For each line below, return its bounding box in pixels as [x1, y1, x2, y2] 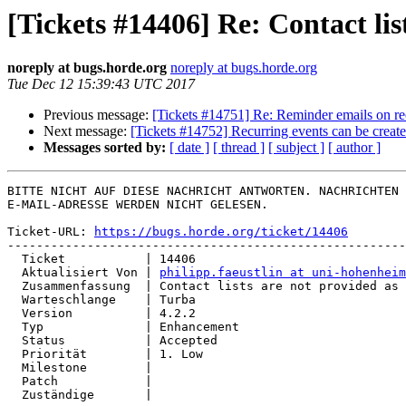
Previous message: [43, 107, 152, 123]
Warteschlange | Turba [7, 293, 22, 307]
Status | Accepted [7, 333, 22, 348]
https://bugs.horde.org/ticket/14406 [94, 225, 348, 239]
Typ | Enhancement [7, 320, 22, 334]
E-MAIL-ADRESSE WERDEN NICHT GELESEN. [7, 198, 268, 212]
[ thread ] [213, 140, 265, 156]
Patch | [7, 374, 22, 389]
